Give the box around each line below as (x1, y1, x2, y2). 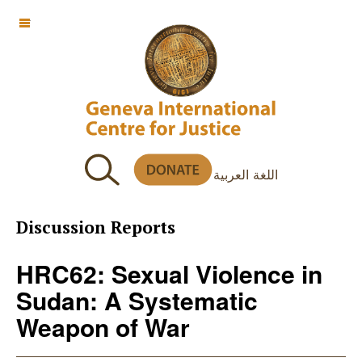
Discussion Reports (16, 216, 175, 238)
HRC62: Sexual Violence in (16, 256, 322, 291)
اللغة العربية (213, 163, 278, 183)
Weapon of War (16, 309, 190, 344)
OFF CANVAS (29, 13, 92, 27)
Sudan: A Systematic (16, 283, 258, 318)
